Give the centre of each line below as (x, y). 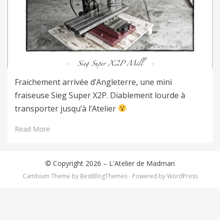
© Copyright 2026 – (77, 163)
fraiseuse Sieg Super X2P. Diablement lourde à (100, 95)
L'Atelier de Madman (142, 163)
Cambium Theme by (51, 176)
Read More (32, 129)
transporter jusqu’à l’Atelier (66, 108)
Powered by (149, 176)
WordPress (182, 176)
